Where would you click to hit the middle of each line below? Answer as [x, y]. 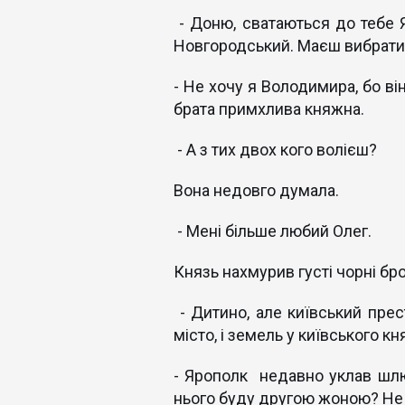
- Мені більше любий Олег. [273, 231]
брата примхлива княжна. [269, 109]
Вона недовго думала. [256, 190]
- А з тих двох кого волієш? [275, 150]
